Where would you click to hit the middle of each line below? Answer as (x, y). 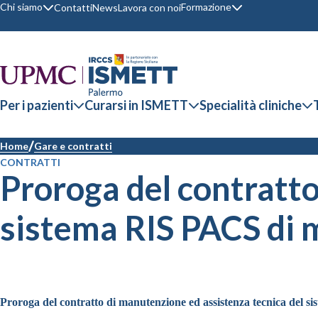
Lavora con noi (149, 7)
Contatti (73, 7)
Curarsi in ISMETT (136, 105)
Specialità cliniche (251, 105)
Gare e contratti (73, 146)
